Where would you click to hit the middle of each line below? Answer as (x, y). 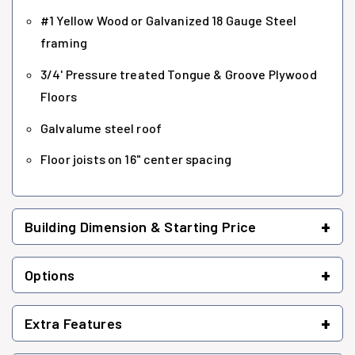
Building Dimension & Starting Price (141, 226)
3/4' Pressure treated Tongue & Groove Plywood (179, 74)
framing (64, 43)
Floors (59, 97)
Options (50, 275)
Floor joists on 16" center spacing (136, 159)
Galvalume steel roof (101, 128)
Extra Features (74, 323)
